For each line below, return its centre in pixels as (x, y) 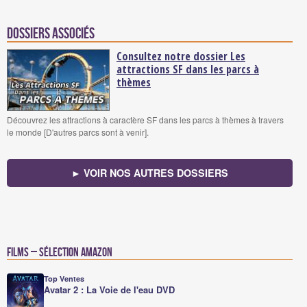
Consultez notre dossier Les (181, 56)
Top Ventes (64, 278)
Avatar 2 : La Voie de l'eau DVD (109, 289)
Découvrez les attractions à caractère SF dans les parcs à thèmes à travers (145, 119)
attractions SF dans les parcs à (188, 69)
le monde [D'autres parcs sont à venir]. (78, 132)
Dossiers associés (51, 34)
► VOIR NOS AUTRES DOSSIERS (149, 172)
